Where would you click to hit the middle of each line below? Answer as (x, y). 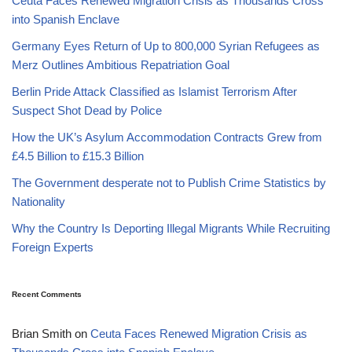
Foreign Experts (53, 247)
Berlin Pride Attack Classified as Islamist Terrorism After (154, 91)
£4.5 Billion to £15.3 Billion (78, 156)
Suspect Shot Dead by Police (87, 110)
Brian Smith (42, 333)
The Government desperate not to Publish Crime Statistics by (169, 182)
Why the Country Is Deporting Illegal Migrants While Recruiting (171, 228)
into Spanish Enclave (66, 19)
